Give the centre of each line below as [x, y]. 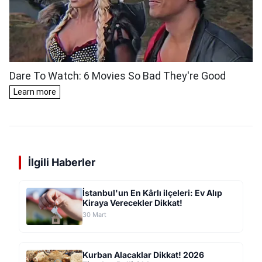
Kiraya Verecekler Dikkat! [132, 202]
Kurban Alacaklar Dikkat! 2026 [143, 254]
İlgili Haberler [62, 162]
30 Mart [94, 214]
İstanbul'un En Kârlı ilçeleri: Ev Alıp [152, 192]
